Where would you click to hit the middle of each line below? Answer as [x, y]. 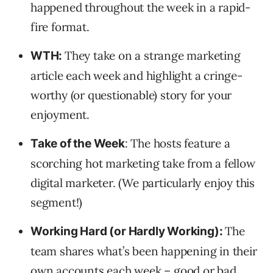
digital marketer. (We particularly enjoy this [143, 183]
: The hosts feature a [177, 144]
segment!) [57, 203]
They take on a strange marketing [153, 56]
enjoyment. [60, 115]
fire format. [60, 27]
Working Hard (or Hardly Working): [128, 232]
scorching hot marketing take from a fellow [143, 164]
